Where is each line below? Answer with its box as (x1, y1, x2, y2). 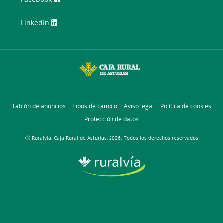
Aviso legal (124, 102, 154, 111)
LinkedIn (21, 17, 52, 27)
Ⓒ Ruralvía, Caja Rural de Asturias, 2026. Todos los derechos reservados (25, 134, 198, 142)
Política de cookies (160, 102, 211, 111)
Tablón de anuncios (12, 102, 66, 111)
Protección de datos (84, 115, 139, 124)
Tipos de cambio (72, 102, 117, 111)
